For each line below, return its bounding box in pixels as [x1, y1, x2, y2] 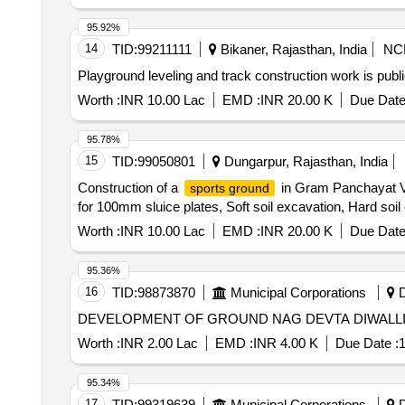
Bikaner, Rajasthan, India [216, 42, 367, 57]
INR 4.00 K [252, 335, 318, 351]
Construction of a [77, 180, 182, 195]
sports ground [189, 181, 269, 195]
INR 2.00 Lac [119, 335, 198, 351]
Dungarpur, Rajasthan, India [220, 154, 388, 169]
